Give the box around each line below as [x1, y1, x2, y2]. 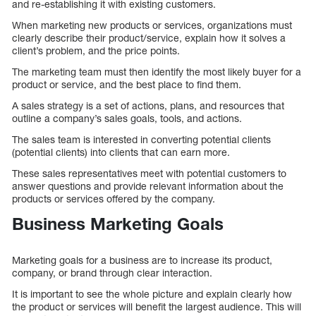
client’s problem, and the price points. [12, 44, 180, 57]
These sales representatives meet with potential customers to [12, 167, 286, 180]
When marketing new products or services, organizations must [12, 19, 292, 32]
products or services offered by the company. [12, 193, 215, 205]
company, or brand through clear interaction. [12, 267, 212, 279]
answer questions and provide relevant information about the [12, 180, 284, 193]
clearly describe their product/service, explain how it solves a [12, 32, 286, 44]
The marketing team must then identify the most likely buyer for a [12, 66, 301, 78]
